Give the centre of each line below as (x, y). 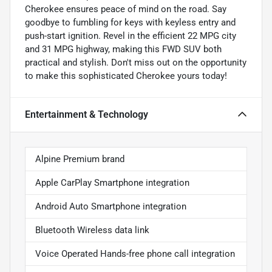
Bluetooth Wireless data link (92, 230)
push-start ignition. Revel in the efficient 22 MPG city (131, 36)
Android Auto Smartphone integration (111, 206)
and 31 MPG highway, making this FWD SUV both (123, 49)
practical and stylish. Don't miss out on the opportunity (136, 62)
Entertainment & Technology (87, 114)
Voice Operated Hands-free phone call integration (135, 253)
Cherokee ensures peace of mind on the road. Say (126, 9)
